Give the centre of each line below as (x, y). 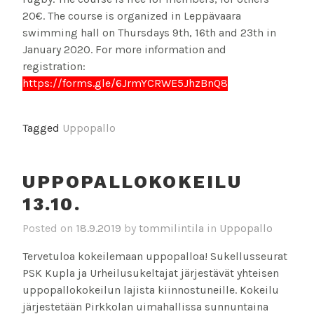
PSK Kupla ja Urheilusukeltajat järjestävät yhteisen (151, 273)
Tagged (42, 128)
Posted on (49, 228)
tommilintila (171, 228)
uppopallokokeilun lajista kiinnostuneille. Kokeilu (151, 289)
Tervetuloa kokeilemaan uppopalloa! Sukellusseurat (155, 256)
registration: (54, 67)
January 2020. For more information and (124, 50)
